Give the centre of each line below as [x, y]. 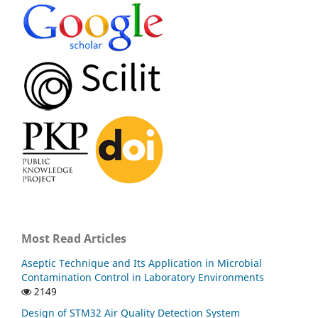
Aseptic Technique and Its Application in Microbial [142, 263]
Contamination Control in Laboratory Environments [143, 277]
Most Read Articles [74, 238]
